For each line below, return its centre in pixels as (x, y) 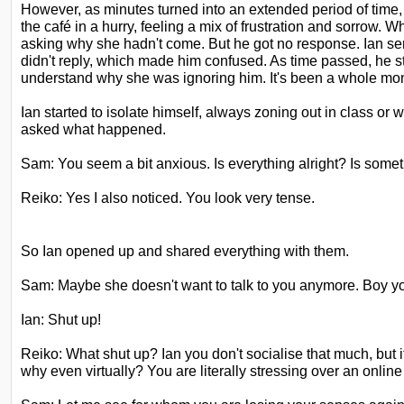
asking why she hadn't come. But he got (147, 43)
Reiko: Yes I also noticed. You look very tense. (168, 197)
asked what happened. (93, 129)
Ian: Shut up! (61, 319)
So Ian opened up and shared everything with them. (185, 251)
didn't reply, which (78, 60)
